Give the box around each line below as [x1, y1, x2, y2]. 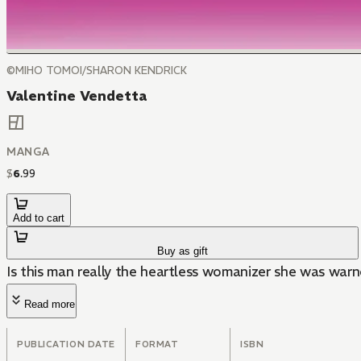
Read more [24, 298, 75, 311]
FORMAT [135, 338, 179, 351]
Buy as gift [157, 245, 209, 258]
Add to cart [13, 212, 64, 225]
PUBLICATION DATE [17, 338, 115, 351]
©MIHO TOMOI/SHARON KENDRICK [6, 64, 187, 77]
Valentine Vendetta [6, 87, 147, 105]
